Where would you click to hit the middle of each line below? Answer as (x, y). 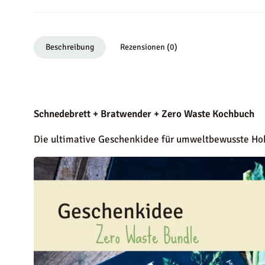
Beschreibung (70, 47)
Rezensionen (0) (149, 47)
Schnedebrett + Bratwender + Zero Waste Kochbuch (144, 114)
